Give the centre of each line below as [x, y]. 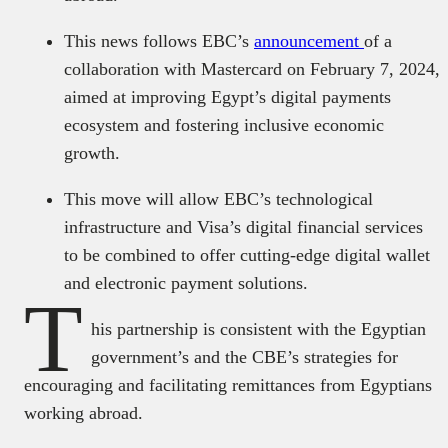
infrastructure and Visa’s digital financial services [243, 226]
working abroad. [83, 412]
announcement [309, 40]
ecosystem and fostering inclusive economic [224, 124]
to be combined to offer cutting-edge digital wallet [247, 254]
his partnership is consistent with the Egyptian [258, 328]
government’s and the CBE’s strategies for [244, 356]
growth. [92, 152]
